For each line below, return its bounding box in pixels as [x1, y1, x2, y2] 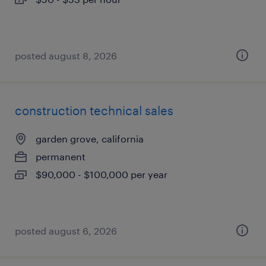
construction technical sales [15, 103, 173, 118]
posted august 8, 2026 [15, 50, 117, 61]
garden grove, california [36, 133, 144, 144]
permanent [36, 151, 85, 162]
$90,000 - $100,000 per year [36, 169, 167, 180]
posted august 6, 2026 [15, 225, 117, 236]
